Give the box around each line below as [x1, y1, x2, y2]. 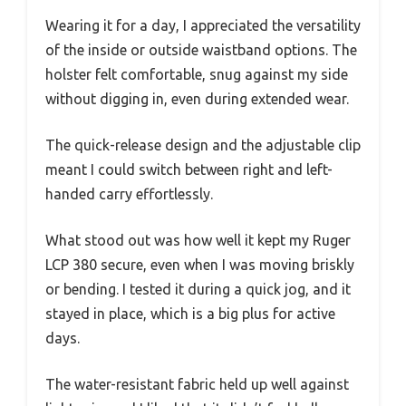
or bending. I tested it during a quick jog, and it [45, 280, 351, 297]
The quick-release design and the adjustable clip [45, 136, 361, 153]
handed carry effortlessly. [45, 185, 213, 202]
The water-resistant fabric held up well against [45, 375, 349, 392]
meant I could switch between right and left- [45, 160, 333, 178]
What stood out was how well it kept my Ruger [45, 231, 351, 248]
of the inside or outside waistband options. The [45, 41, 357, 58]
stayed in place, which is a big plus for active [45, 304, 335, 322]
